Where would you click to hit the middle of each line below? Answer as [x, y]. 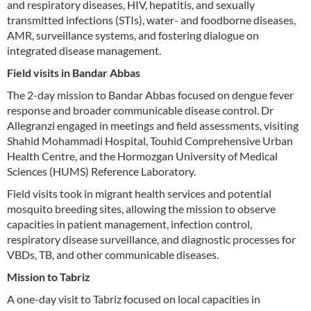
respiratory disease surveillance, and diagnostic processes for [151, 239]
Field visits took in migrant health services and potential [139, 193]
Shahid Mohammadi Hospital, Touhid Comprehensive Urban [150, 140]
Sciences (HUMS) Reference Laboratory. [101, 171]
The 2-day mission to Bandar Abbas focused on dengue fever [150, 94]
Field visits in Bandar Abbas [74, 72]
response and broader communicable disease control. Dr [140, 110]
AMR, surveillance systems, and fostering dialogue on [133, 35]
